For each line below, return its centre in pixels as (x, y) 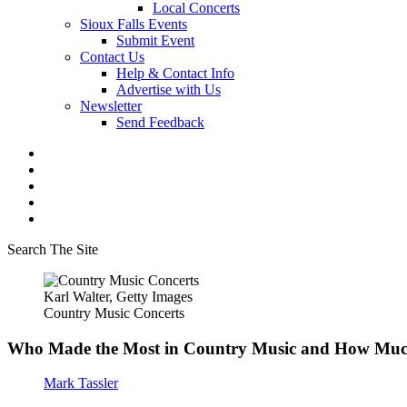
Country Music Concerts (114, 313)
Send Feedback (160, 122)
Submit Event (155, 40)
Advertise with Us (169, 89)
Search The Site (53, 249)
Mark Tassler (81, 383)
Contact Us (112, 57)
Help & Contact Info (175, 73)
